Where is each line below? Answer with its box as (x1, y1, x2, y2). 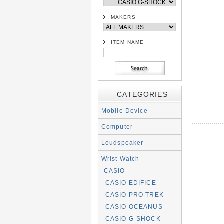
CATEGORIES (117, 90, 168, 98)
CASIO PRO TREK (105, 191, 164, 198)
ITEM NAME (110, 39, 144, 45)
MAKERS (110, 14, 136, 20)
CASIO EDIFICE (105, 179, 156, 186)
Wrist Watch (101, 155, 140, 162)
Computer (101, 123, 133, 130)
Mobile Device (101, 107, 148, 114)
